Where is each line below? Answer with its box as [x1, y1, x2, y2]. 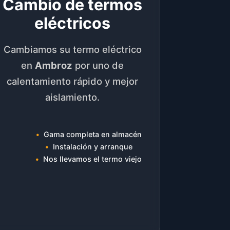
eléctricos [34, 13, 111, 32]
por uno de [72, 60, 124, 71]
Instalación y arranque [52, 142, 132, 151]
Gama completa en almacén [43, 130, 142, 139]
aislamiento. [45, 91, 100, 103]
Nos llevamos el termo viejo [43, 155, 142, 164]
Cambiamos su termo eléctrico [3, 44, 142, 55]
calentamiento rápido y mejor [7, 75, 139, 87]
